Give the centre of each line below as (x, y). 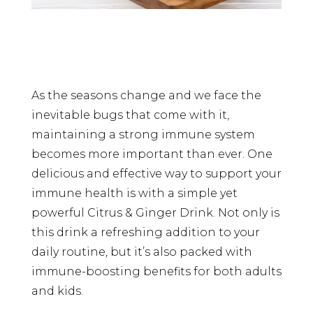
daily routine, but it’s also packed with (141, 252)
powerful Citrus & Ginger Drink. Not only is (155, 212)
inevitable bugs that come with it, (130, 115)
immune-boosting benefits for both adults (156, 271)
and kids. (57, 291)
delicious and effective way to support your (156, 173)
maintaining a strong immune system (143, 134)
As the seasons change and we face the (146, 95)
